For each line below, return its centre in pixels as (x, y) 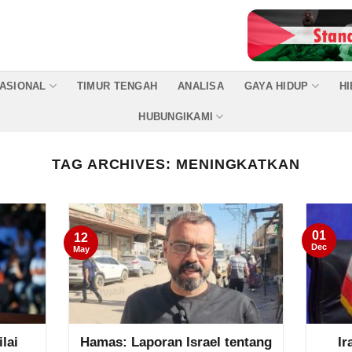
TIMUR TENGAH (117, 86)
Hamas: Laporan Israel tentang (176, 343)
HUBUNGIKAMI (176, 116)
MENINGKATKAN (238, 164)
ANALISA (201, 86)
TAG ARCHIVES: (114, 164)
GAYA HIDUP (276, 86)
